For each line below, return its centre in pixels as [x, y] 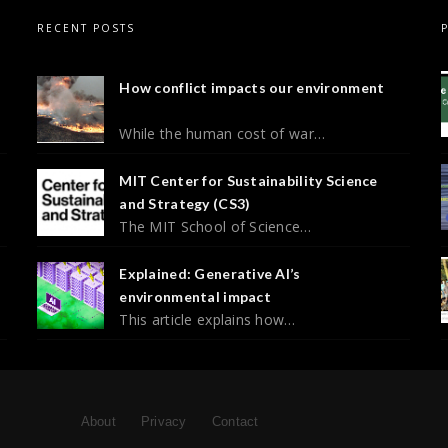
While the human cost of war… [222, 133]
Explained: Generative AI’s [210, 273]
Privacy [163, 421]
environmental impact [195, 296]
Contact [235, 421]
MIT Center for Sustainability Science [248, 180]
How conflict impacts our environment [252, 87]
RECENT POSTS [86, 27]
